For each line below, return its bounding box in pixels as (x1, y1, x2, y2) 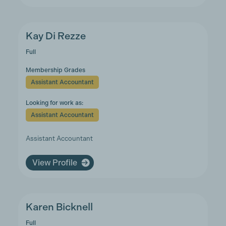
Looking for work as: (25, 99, 83, 106)
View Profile (32, 157, 77, 167)
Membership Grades (25, 67, 85, 74)
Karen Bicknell (25, 201, 93, 213)
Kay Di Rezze (25, 30, 86, 42)
